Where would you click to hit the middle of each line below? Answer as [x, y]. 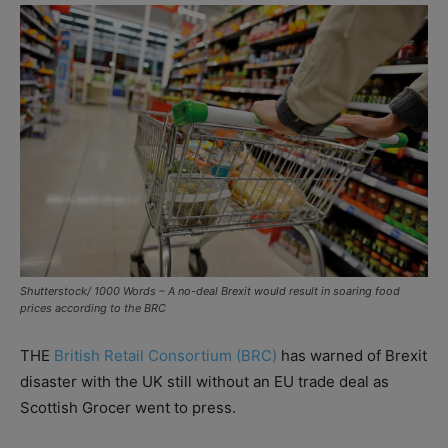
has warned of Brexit [352, 356]
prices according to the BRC [93, 308]
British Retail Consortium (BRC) [165, 356]
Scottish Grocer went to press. [128, 408]
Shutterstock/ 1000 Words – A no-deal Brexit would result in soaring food [210, 291]
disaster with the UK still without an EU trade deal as [204, 382]
